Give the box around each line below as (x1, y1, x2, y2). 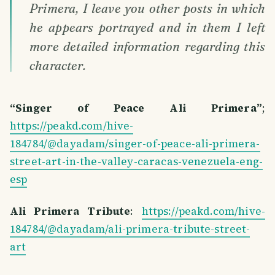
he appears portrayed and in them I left (29, 20, 265, 36)
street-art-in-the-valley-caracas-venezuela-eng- (10, 154, 263, 169)
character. (29, 58, 87, 74)
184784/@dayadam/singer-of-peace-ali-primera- (10, 136, 260, 152)
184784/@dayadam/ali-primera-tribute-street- (10, 222, 250, 237)
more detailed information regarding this (29, 39, 265, 55)
